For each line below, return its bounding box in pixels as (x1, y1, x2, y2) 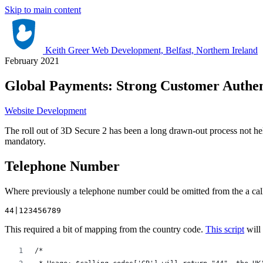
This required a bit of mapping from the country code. (5, 224, 205, 234)
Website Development (5, 105, 86, 116)
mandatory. (5, 136, 46, 146)
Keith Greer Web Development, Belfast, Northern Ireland (45, 45, 258, 55)
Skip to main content (5, 5, 81, 15)
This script (205, 224, 244, 234)
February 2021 (5, 56, 59, 66)
